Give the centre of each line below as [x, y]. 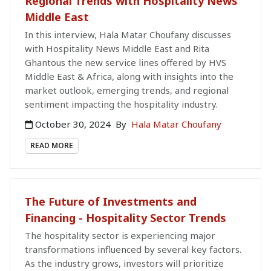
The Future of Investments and [111, 202]
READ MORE [52, 145]
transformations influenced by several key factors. [133, 250]
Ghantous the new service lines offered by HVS [126, 62]
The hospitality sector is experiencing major [120, 236]
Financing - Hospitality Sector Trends [126, 218]
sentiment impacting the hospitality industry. [121, 104]
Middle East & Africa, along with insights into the [129, 76]
